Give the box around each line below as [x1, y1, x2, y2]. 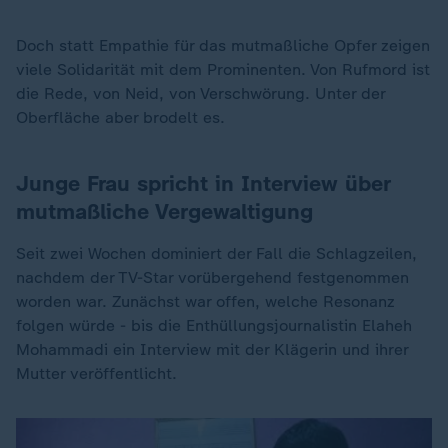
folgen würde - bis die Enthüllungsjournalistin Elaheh [16, 316, 412, 335]
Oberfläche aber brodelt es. [16, 108, 225, 127]
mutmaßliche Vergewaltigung [16, 198, 313, 225]
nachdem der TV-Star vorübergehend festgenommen [16, 268, 409, 287]
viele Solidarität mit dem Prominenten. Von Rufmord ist [16, 60, 430, 79]
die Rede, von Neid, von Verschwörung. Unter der [16, 84, 385, 103]
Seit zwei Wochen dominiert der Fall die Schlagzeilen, [16, 244, 417, 263]
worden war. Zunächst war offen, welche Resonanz [16, 292, 395, 311]
